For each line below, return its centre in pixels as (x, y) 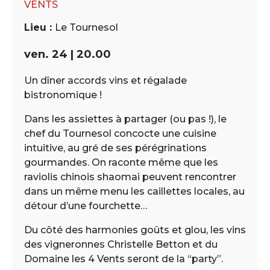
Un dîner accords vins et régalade (105, 80)
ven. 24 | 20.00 (67, 54)
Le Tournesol (86, 27)
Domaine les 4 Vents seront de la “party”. (124, 259)
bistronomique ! (63, 95)
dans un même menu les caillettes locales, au (134, 191)
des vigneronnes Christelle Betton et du (121, 244)
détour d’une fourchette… (86, 206)
